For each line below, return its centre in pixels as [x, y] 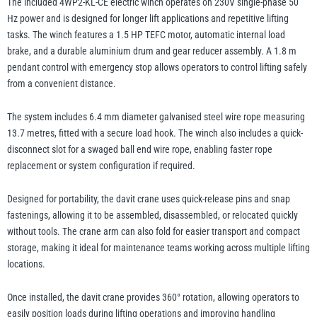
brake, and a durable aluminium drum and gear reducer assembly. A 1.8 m [152, 51]
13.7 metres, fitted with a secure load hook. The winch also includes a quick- [155, 133]
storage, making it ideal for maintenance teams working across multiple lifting [158, 248]
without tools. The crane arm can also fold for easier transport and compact [154, 232]
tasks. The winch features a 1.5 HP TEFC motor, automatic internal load [146, 35]
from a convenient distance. [62, 84]
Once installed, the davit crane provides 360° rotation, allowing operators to [153, 298]
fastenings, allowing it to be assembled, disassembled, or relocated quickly [152, 215]
